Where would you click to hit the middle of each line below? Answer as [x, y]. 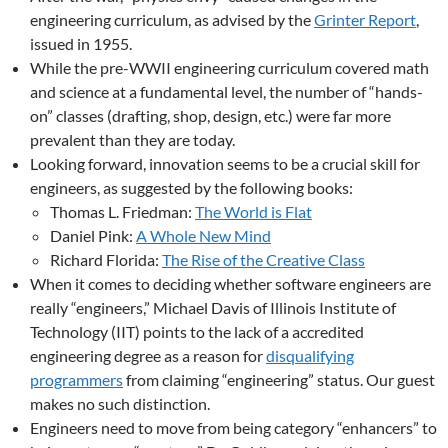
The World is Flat [253, 211]
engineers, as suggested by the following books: [191, 187]
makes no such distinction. [120, 403]
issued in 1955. [81, 43]
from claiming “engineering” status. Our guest [279, 379]
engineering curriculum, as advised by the [172, 19]
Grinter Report [365, 19]
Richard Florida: [106, 259]
